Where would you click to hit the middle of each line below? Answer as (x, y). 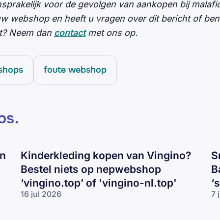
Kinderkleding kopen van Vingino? (106, 156)
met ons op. (111, 33)
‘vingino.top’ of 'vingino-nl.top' (99, 183)
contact (70, 33)
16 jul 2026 (41, 194)
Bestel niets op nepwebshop (91, 169)
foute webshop (75, 70)
